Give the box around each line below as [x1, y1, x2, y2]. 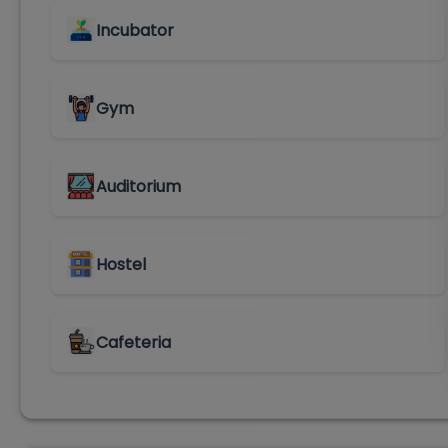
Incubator [96, 18, 174, 42]
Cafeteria [96, 330, 171, 354]
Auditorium [96, 174, 181, 198]
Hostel [96, 252, 146, 276]
